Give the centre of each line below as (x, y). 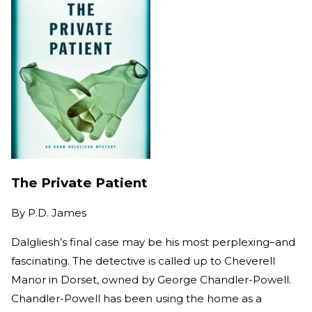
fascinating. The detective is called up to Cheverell (143, 261)
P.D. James (57, 213)
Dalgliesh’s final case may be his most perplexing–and (153, 242)
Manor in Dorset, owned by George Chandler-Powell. (151, 280)
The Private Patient (79, 182)
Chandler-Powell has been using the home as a (136, 299)
